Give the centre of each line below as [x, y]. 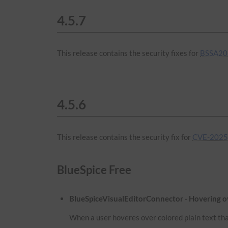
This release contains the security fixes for [129, 53]
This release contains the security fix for [125, 137]
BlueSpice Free [94, 169]
